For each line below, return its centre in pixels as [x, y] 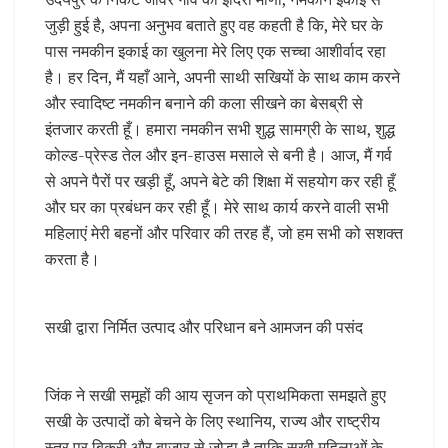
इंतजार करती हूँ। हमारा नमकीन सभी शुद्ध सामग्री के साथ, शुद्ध [220, 129]
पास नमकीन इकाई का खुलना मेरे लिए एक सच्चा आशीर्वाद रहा [215, 51]
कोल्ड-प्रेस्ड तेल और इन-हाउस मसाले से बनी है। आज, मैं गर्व [218, 155]
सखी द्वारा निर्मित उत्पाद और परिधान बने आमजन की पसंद [204, 327]
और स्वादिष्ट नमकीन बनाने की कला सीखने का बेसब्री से [204, 103]
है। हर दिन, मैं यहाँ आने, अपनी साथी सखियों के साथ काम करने [222, 77]
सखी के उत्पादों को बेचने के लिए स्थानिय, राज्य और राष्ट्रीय [212, 421]
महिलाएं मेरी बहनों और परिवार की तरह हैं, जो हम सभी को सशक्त [224, 233]
